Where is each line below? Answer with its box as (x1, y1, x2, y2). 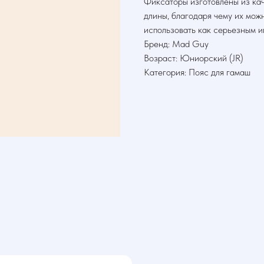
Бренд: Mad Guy (144, 38, 209, 50)
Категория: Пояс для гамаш (144, 67, 250, 78)
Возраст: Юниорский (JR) (144, 52, 243, 64)
